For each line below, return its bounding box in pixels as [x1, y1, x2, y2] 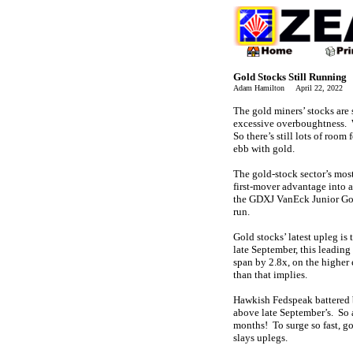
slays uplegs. [233, 332, 288, 344]
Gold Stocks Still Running [233, 71, 347, 83]
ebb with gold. [233, 143, 295, 154]
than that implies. [233, 269, 307, 281]
